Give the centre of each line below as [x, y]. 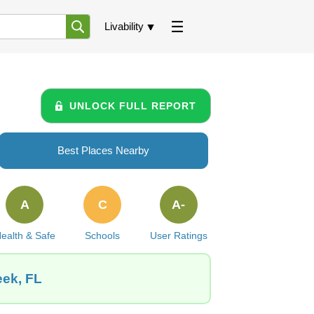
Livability [124, 26]
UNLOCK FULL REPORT [133, 105]
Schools [103, 235]
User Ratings [178, 235]
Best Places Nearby [103, 150]
